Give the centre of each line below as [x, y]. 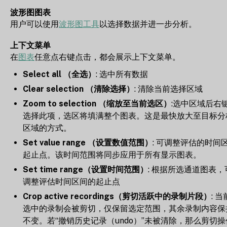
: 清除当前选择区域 [168, 89]
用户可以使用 [34, 24]
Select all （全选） [59, 74]
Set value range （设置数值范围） [88, 143]
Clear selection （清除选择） [79, 89]
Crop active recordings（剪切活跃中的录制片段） [117, 197]
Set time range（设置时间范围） [85, 170]
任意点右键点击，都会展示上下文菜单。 [107, 57]
